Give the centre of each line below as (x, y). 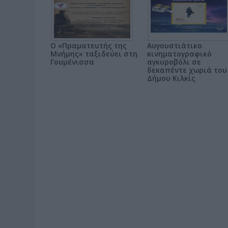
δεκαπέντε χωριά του (187, 70)
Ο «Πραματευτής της (89, 46)
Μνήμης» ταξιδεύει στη (94, 54)
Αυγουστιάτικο (175, 46)
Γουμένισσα (72, 62)
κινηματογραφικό (179, 54)
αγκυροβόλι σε (174, 62)
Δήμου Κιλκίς (171, 78)
